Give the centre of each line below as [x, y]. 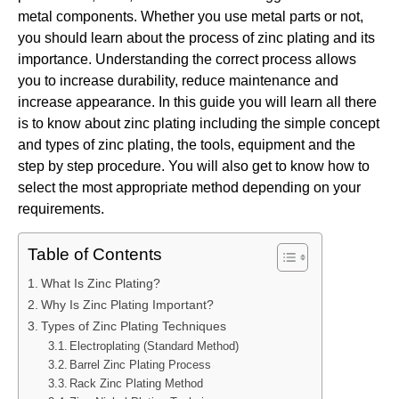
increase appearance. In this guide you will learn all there [197, 102]
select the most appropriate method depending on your [189, 187]
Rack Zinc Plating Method [137, 384]
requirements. [61, 209]
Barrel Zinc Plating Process [141, 365]
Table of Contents [95, 255]
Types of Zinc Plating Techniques [133, 326]
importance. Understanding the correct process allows [187, 59]
